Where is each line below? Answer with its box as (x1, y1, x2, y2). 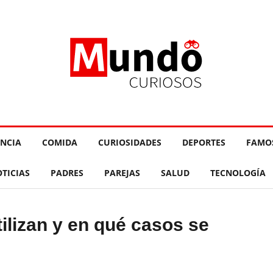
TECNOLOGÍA (210, 167, 266, 179)
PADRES (51, 167, 83, 179)
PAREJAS (104, 167, 140, 179)
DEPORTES (182, 136, 225, 148)
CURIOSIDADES (98, 136, 161, 148)
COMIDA (42, 136, 77, 148)
